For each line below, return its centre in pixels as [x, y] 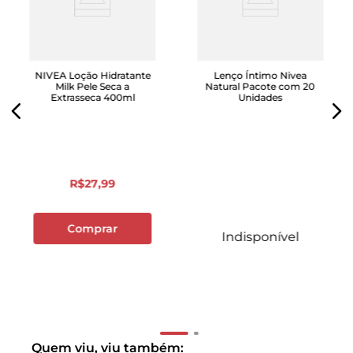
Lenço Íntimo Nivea [260, 76]
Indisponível [260, 237]
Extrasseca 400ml [93, 98]
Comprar [93, 229]
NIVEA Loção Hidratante [93, 76]
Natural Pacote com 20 [260, 87]
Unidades [260, 98]
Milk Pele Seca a [93, 87]
